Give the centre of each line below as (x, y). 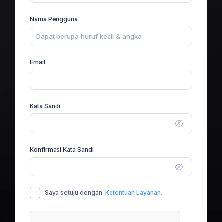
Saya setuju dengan (74, 193)
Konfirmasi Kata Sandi (62, 149)
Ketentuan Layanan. (134, 193)
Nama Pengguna (54, 19)
